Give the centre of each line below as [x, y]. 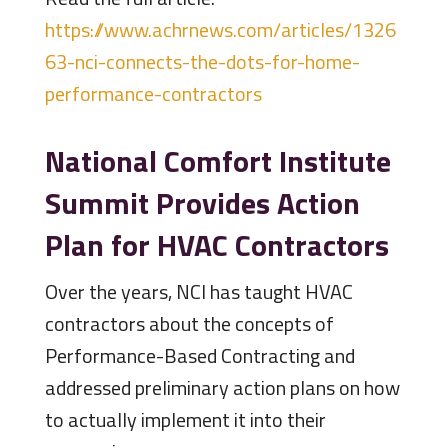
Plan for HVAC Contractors [216, 245]
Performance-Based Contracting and [199, 356]
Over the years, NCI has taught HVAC [198, 292]
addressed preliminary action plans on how [222, 388]
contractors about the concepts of [189, 324]
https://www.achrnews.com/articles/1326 [220, 30]
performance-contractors [153, 94]
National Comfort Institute [217, 161]
